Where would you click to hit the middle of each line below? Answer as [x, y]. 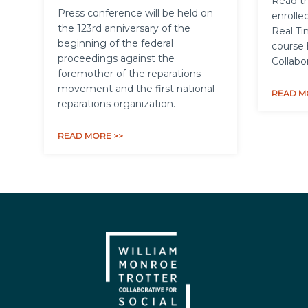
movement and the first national [136, 89]
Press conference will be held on [135, 13]
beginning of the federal [115, 44]
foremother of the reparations [129, 74]
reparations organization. [116, 104]
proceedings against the [116, 59]
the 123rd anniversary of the [124, 29]
